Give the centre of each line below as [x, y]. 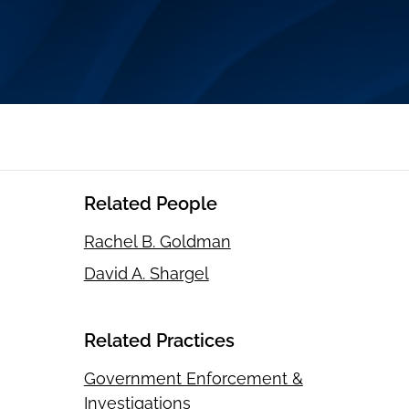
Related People [150, 204]
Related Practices [159, 341]
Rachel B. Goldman [157, 242]
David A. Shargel [146, 274]
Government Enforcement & [193, 379]
